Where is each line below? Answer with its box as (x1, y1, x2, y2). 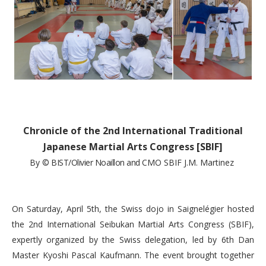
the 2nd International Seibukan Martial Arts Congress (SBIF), (12, 218, 254, 230)
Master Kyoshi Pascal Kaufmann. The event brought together (12, 249, 254, 261)
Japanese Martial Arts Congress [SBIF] (43, 140, 223, 153)
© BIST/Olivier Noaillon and (42, 157, 142, 168)
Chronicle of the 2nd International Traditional (23, 124, 243, 137)
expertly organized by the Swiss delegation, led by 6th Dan (12, 234, 254, 245)
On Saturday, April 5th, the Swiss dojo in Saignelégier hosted (12, 203, 254, 214)
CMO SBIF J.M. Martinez (142, 157, 236, 168)
